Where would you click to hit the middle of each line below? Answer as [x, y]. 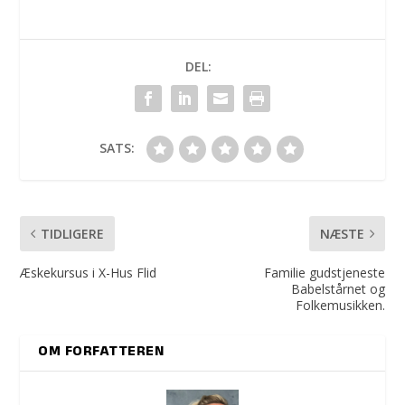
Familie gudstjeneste [324, 273]
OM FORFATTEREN [101, 353]
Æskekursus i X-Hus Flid [89, 273]
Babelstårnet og [338, 289]
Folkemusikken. [340, 306]
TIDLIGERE [73, 234]
